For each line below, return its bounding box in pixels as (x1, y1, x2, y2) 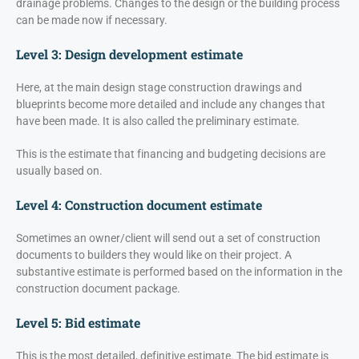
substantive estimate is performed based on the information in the (16, 265, 342, 279)
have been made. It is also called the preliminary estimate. (16, 115, 300, 128)
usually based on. (16, 164, 103, 178)
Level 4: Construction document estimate (16, 196, 262, 214)
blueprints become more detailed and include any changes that (16, 98, 325, 111)
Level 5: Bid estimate (16, 314, 140, 332)
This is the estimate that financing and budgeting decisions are (16, 147, 325, 161)
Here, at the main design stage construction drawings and (16, 81, 302, 95)
